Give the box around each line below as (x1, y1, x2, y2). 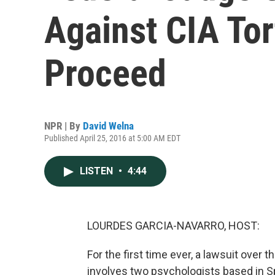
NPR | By (44, 120, 83, 132)
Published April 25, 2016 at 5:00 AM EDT (44, 133, 180, 143)
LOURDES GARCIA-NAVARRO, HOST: (87, 219, 260, 232)
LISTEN (80, 165, 115, 177)
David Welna (83, 120, 134, 132)
